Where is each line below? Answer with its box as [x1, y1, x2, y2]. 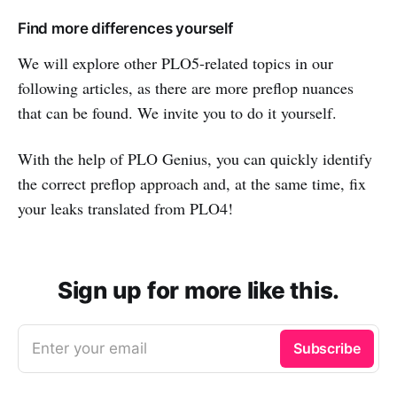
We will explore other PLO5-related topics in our [18, 52, 333, 74]
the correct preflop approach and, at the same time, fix [18, 173, 366, 195]
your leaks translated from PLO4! [18, 198, 233, 220]
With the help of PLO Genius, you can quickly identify [18, 148, 372, 170]
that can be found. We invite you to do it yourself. [18, 102, 337, 124]
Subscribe [292, 339, 361, 358]
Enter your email [32, 339, 147, 358]
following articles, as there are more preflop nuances [18, 77, 354, 99]
